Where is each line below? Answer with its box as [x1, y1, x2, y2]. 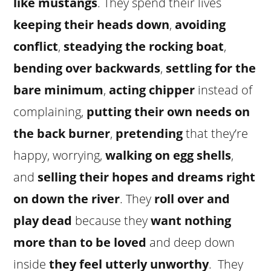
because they [72, 212, 151, 229]
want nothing [151, 212, 232, 229]
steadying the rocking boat [64, 38, 224, 54]
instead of [195, 81, 253, 98]
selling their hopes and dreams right [38, 168, 256, 185]
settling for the [166, 59, 256, 76]
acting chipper [109, 81, 195, 98]
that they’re [183, 125, 249, 142]
